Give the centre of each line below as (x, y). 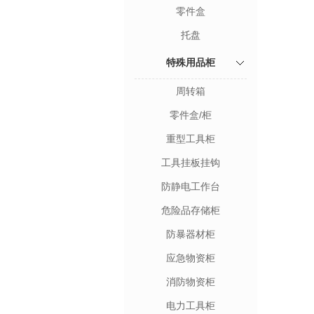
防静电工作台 (191, 186)
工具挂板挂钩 (191, 163)
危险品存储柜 (191, 210)
